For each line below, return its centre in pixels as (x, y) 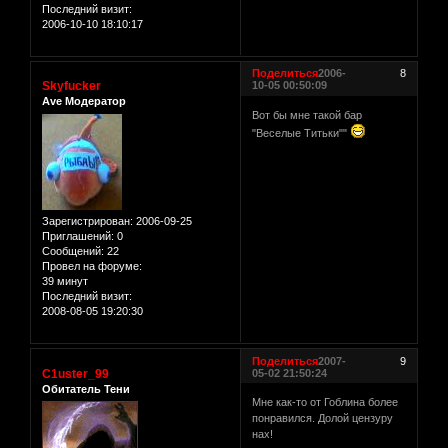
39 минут (65, 280)
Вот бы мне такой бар (309, 114)
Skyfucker (71, 86)
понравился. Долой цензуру (323, 418)
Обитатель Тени (86, 388)
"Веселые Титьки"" (301, 132)
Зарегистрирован (86, 220)
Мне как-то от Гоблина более (325, 402)
